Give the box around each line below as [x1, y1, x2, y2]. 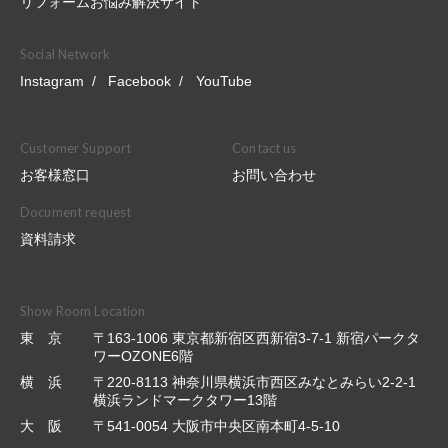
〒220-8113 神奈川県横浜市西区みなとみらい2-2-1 [93, 374, 416, 390]
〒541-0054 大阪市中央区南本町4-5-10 [93, 418, 340, 434]
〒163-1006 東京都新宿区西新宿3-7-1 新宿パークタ [93, 330, 420, 346]
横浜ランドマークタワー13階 [93, 392, 277, 408]
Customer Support [20, 140, 132, 156]
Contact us [232, 140, 297, 156]
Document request [20, 204, 132, 220]
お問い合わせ [232, 167, 317, 183]
